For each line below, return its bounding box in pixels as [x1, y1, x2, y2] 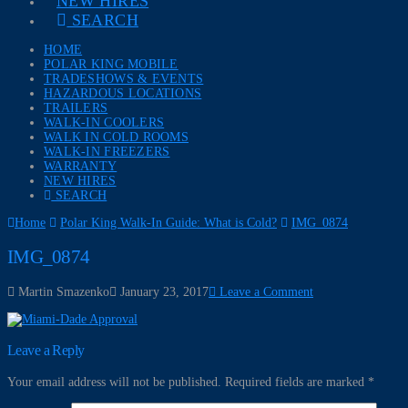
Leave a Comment [216, 284, 313, 299]
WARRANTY [44, 159, 117, 173]
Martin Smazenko [15, 284, 109, 299]
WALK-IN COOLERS [44, 116, 165, 129]
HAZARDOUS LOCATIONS [44, 87, 202, 100]
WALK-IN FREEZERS [44, 145, 170, 158]
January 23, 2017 [117, 284, 209, 299]
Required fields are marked [225, 374, 368, 389]
